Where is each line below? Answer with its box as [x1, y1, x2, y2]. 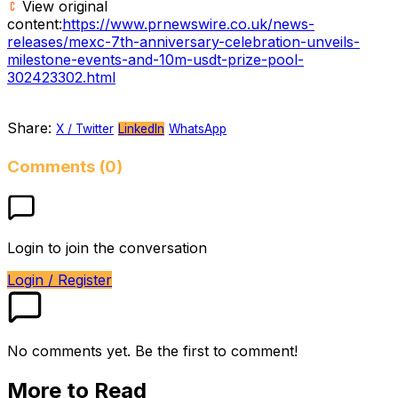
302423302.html [7, 68, 115, 86]
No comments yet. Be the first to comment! [7, 342, 298, 361]
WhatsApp [169, 121, 227, 136]
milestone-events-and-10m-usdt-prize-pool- [7, 50, 304, 68]
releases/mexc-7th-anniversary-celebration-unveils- [7, 32, 360, 51]
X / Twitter [56, 121, 114, 136]
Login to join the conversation [7, 239, 207, 258]
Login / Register [7, 271, 112, 290]
